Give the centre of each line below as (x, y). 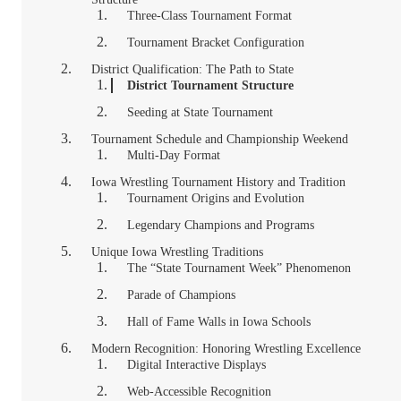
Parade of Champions (181, 295)
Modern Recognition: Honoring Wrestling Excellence (226, 349)
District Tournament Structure (210, 85)
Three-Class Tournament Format (209, 16)
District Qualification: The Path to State (192, 69)
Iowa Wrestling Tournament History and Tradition (218, 182)
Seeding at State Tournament (200, 112)
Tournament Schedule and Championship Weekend (220, 139)
